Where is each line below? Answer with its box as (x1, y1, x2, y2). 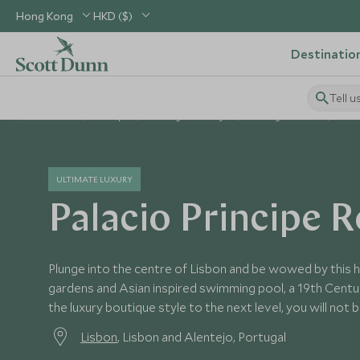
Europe (98, 110, 129, 122)
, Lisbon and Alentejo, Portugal (117, 329, 286, 345)
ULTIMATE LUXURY (56, 174, 133, 185)
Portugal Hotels (251, 110, 319, 122)
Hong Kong (16, 9, 73, 23)
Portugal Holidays (151, 110, 228, 122)
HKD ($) (93, 9, 133, 23)
